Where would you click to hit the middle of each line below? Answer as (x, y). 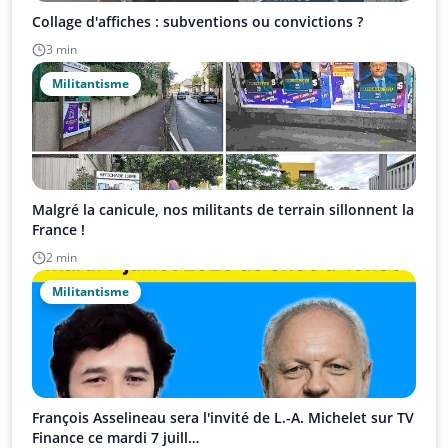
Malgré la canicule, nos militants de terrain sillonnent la (223, 209)
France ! (58, 229)
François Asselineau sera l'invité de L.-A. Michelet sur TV (223, 417)
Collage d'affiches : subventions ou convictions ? (197, 21)
